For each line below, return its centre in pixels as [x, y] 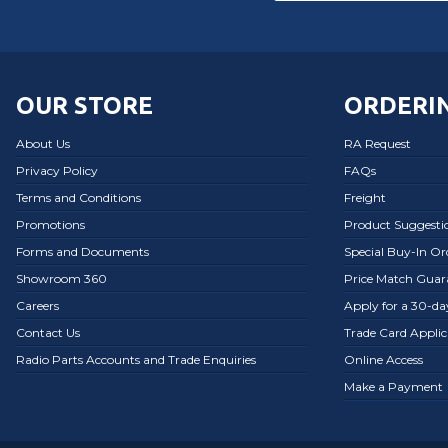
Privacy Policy [57, 170]
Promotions [50, 224]
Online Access [383, 359]
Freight [365, 197]
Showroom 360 [61, 278]
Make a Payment [393, 386]
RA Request [377, 143]
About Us [43, 143]
